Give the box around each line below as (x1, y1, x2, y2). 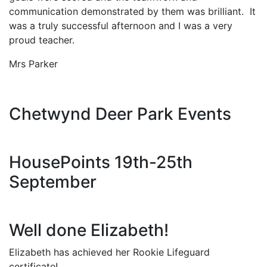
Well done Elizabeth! (9, 220, 169, 240)
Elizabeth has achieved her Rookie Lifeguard (9, 246, 210, 258)
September (9, 172, 97, 192)
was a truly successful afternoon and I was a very (9, 20, 232, 32)
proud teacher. (9, 34, 74, 46)
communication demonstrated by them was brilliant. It (9, 5, 256, 17)
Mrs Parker (9, 58, 58, 70)
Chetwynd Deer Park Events (9, 104, 231, 124)
